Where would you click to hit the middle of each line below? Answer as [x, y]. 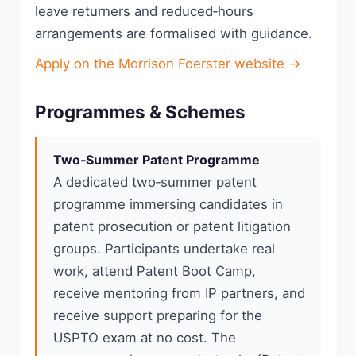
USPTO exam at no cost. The [145, 338]
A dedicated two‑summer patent [155, 182]
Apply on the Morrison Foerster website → [168, 64]
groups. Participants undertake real [164, 249]
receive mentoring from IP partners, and [179, 293]
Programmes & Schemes [140, 112]
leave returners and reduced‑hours [144, 11]
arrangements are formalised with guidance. [174, 33]
